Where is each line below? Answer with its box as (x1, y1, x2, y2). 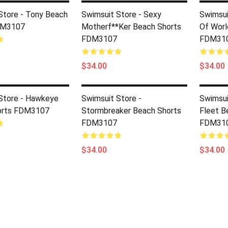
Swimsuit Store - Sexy (81, 10, 161, 19)
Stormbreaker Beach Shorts (81, 106, 181, 116)
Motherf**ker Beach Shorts (81, 22, 181, 32)
